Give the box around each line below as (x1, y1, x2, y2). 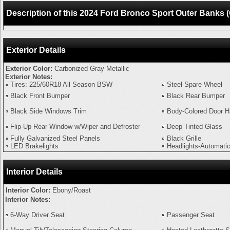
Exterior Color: (6, 65, 54, 72)
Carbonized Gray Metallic (54, 65, 129, 72)
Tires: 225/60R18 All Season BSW (10, 81, 112, 88)
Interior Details (6, 167, 63, 176)
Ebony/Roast (52, 186, 91, 194)
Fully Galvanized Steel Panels (10, 135, 100, 142)
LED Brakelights (10, 142, 59, 150)
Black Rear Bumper (167, 92, 225, 100)
